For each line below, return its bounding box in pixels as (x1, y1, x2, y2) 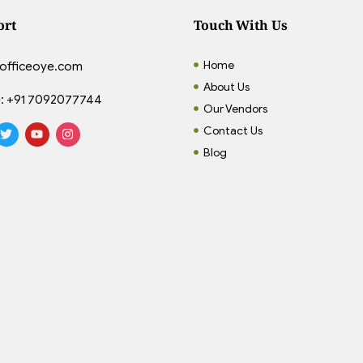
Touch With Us (193, 15, 288, 34)
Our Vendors (203, 101, 268, 116)
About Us (203, 79, 250, 94)
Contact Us (203, 123, 263, 138)
